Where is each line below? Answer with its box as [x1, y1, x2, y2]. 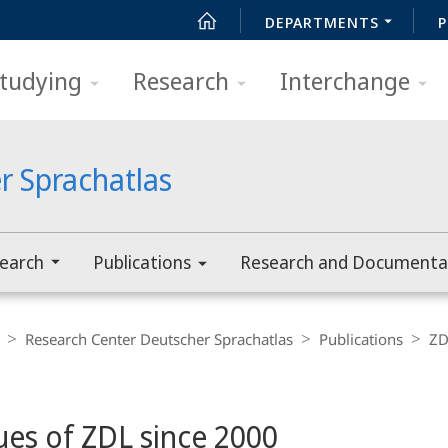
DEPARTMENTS [265, 12, 379, 32]
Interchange [280, 64, 410, 97]
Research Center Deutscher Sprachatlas [25, 329, 293, 349]
